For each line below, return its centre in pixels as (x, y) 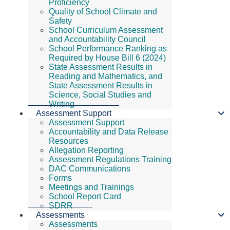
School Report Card (85, 196)
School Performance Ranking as (108, 48)
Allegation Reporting (86, 150)
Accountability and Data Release (109, 131)
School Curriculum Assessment (106, 30)
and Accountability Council (97, 39)
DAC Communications (90, 168)
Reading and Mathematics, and (106, 76)
